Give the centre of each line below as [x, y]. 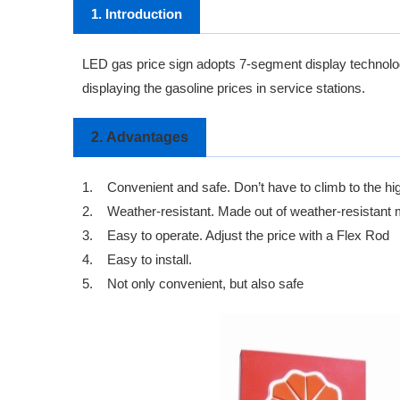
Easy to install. [150, 260]
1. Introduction [137, 14]
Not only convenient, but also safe [207, 284]
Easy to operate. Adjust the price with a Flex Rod [248, 236]
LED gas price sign [137, 64]
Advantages [147, 137]
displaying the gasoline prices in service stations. [225, 88]
